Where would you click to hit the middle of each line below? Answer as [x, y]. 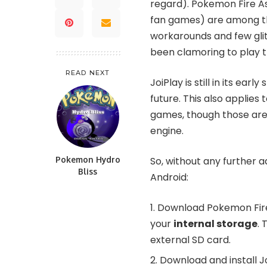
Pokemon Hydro [88, 159]
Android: [169, 177]
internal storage [215, 223]
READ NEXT [88, 72]
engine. [167, 131]
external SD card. [190, 240]
